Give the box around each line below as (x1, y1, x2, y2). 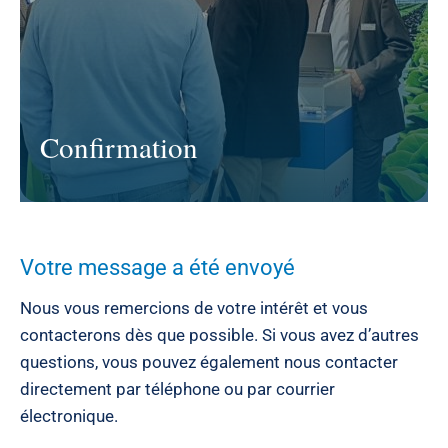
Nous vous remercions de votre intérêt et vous (20, 298, 368, 318)
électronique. (20, 406, 118, 426)
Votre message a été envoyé (20, 254, 295, 280)
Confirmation (40, 127, 198, 166)
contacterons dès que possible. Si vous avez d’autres (20, 325, 419, 345)
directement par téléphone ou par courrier (20, 379, 335, 399)
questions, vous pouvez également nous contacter (20, 352, 398, 372)
